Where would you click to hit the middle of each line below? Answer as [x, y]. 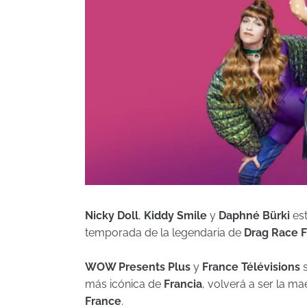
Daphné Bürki [256, 215]
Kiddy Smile [175, 215]
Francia [183, 284]
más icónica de [124, 284]
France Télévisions [251, 267]
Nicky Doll [112, 215]
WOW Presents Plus [139, 267]
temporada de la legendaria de [164, 232]
